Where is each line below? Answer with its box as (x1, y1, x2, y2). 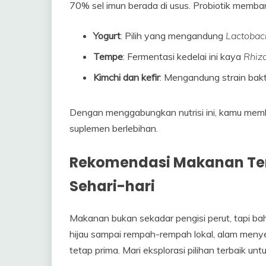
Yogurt (93, 30, 121, 42)
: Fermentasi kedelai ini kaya (123, 50, 243, 63)
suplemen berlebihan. (69, 122, 158, 135)
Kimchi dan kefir (93, 71, 160, 84)
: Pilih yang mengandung (121, 30, 226, 42)
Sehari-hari (69, 176, 155, 197)
